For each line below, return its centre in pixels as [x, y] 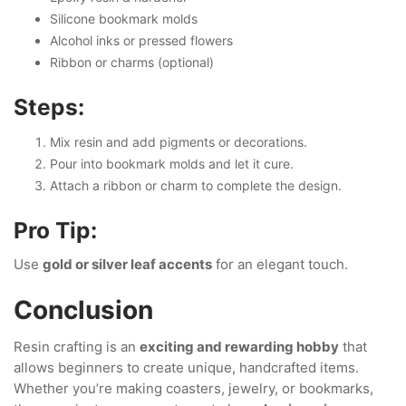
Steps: [49, 107]
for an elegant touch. [280, 264]
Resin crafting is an [77, 346]
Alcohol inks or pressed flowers [141, 40]
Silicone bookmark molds [124, 19]
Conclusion [83, 310]
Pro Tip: [55, 230]
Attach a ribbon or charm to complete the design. [196, 185]
